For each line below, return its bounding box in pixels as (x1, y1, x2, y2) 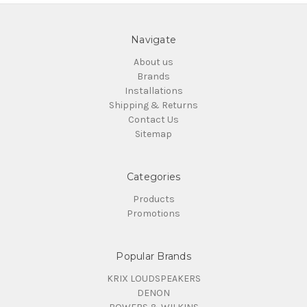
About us (134, 56, 173, 68)
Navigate (131, 33, 176, 46)
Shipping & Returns (109, 99, 198, 111)
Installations (124, 84, 183, 97)
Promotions (127, 207, 180, 219)
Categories (126, 170, 181, 183)
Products (132, 193, 175, 205)
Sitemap (135, 127, 172, 140)
